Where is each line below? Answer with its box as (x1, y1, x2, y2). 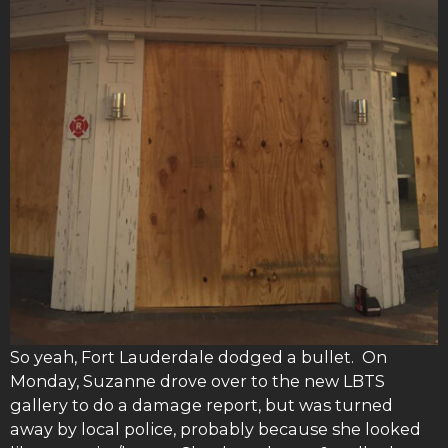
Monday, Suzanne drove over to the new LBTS (10, 371, 385, 392)
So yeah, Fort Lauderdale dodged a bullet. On (10, 347, 387, 368)
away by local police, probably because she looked (10, 419, 421, 440)
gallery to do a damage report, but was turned (10, 395, 393, 416)
